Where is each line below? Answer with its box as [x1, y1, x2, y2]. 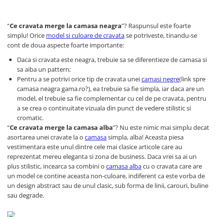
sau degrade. [7, 190, 44, 200]
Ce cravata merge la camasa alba [10, 123, 113, 132]
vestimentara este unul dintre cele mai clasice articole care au [7, 142, 182, 151]
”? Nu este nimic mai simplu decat [113, 123, 209, 132]
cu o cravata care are [141, 161, 202, 170]
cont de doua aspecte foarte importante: [7, 40, 124, 49]
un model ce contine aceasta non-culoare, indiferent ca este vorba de [7, 171, 205, 180]
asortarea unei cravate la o [7, 132, 85, 141]
